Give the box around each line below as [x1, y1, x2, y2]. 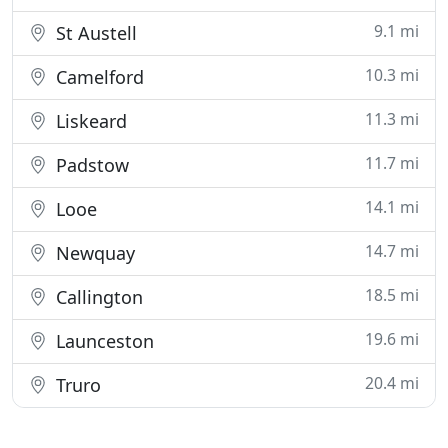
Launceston [51, 329, 154, 353]
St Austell [51, 21, 137, 45]
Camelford [51, 65, 144, 89]
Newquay [51, 241, 135, 265]
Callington [51, 285, 143, 309]
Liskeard [51, 109, 127, 133]
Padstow [51, 153, 129, 177]
